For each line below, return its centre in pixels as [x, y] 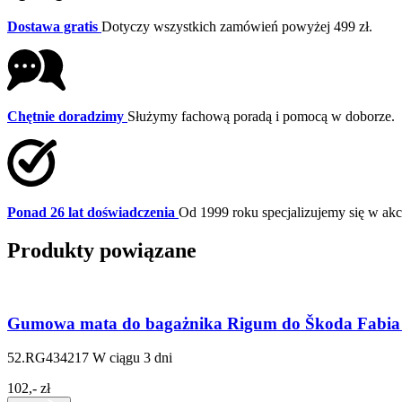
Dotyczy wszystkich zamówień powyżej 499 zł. [237, 27]
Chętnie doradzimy [66, 117]
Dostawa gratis [52, 27]
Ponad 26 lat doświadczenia [91, 213]
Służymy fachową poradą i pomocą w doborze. [261, 117]
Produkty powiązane [102, 250]
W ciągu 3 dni [132, 358]
